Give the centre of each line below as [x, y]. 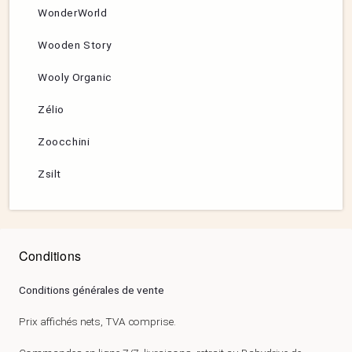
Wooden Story [75, 45]
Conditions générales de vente [92, 290]
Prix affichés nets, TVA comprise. [97, 322]
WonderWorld [73, 13]
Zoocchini [64, 142]
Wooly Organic [75, 77]
